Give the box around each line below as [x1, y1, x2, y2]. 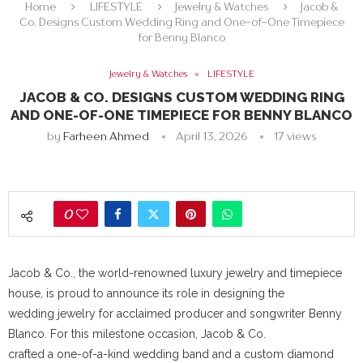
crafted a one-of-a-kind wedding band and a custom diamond [8, 348, 334, 361]
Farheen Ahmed [63, 129, 149, 143]
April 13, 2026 [176, 129, 247, 143]
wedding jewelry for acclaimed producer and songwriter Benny [8, 307, 342, 321]
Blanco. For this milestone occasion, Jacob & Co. [8, 327, 266, 341]
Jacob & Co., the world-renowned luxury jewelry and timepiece [8, 267, 342, 280]
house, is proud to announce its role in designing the [8, 287, 284, 301]
